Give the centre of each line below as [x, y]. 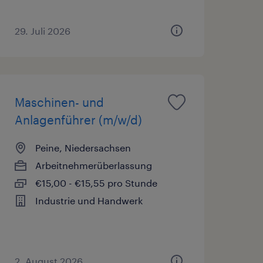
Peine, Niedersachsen [83, 147]
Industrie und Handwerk [89, 200]
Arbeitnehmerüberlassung [93, 165]
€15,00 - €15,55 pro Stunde [96, 183]
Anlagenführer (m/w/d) [78, 119]
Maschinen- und [59, 102]
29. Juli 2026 [42, 31]
